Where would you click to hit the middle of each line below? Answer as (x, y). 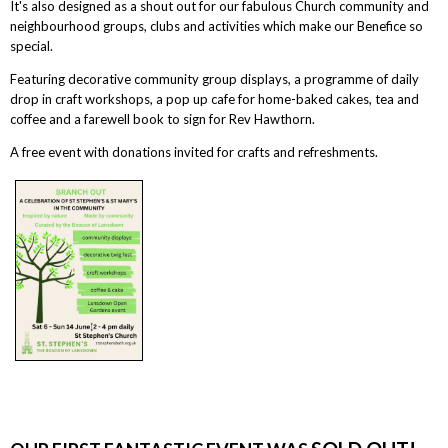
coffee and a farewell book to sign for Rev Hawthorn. (162, 119)
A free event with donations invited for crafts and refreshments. (193, 152)
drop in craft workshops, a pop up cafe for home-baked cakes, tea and (214, 99)
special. (31, 46)
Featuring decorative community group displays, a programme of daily (214, 79)
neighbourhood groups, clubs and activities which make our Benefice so (216, 26)
